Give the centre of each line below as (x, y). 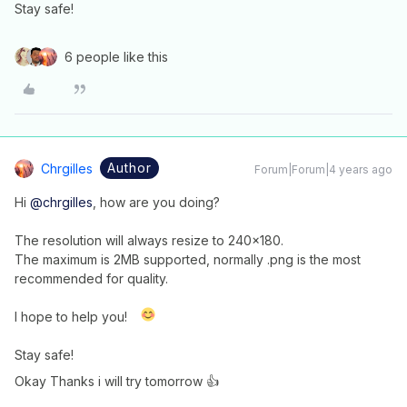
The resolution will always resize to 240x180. (149, 240)
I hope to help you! (71, 317)
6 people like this (116, 57)
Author (129, 168)
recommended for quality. (91, 278)
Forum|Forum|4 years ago (323, 169)
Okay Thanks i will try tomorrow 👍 (117, 381)
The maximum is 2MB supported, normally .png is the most (188, 259)
